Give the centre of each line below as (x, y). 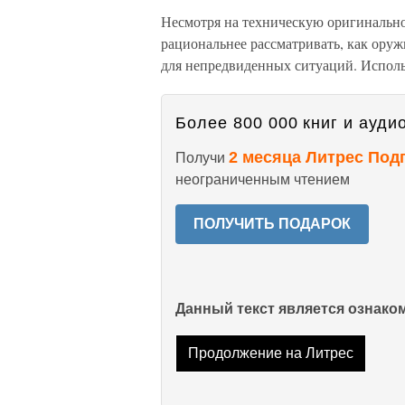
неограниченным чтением (263, 179)
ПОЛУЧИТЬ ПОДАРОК (272, 224)
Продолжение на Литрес (270, 353)
